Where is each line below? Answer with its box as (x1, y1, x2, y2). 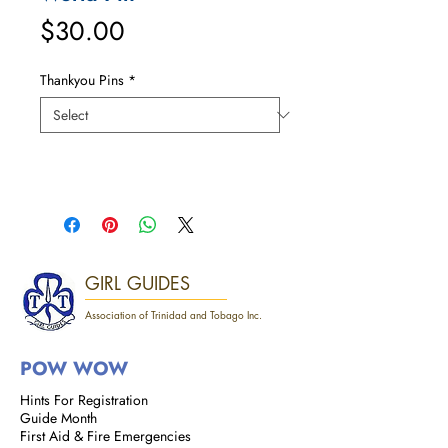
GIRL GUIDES (85, 271, 190, 295)
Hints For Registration (20, 390, 148, 410)
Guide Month (20, 408, 97, 428)
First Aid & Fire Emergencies (20, 426, 191, 446)
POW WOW (20, 355, 128, 382)
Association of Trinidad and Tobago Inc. (85, 307, 262, 322)
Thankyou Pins (40, 70, 124, 90)
